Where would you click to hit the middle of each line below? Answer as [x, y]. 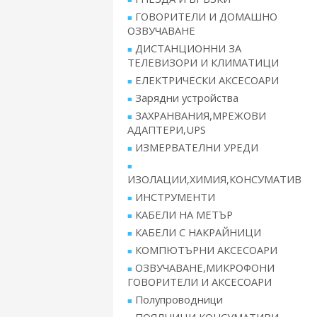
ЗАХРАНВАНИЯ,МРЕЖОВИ [201, 115]
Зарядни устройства [187, 98]
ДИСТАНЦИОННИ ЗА [188, 48]
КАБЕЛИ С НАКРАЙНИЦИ [198, 232]
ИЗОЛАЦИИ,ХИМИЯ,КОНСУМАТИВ [214, 179]
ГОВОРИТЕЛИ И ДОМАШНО [206, 16]
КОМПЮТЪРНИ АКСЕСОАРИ [206, 250]
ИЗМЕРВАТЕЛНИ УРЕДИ [197, 147]
